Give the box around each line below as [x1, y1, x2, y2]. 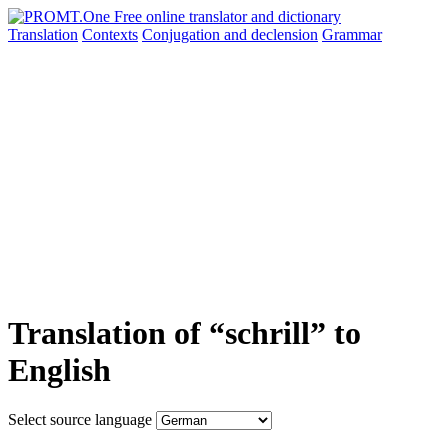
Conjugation [142, 26, 224, 43]
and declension [224, 26, 318, 43]
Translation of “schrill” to [8, 315, 361, 352]
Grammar [322, 26, 382, 43]
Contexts [82, 26, 138, 43]
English [8, 352, 111, 389]
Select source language [8, 410, 152, 428]
